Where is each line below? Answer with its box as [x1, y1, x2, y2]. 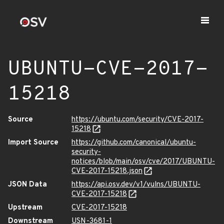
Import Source [8, 138, 58, 147]
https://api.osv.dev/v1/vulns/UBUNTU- [71, 180, 200, 189]
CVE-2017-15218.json [71, 166, 142, 176]
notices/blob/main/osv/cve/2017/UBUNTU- [71, 157, 215, 166]
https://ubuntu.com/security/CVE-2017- [71, 115, 203, 124]
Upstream [8, 203, 42, 212]
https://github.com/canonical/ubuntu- [71, 138, 196, 147]
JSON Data [8, 180, 47, 189]
